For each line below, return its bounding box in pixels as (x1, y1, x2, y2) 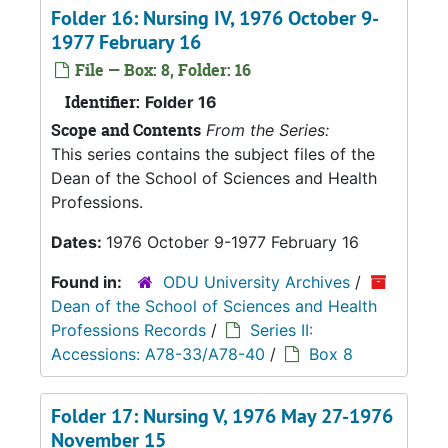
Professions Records (51, 320, 206, 340)
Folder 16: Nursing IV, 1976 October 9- (51, 5, 379, 31)
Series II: (250, 320, 313, 340)
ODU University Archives (163, 272, 350, 292)
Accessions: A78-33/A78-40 (51, 344, 265, 364)
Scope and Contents (51, 119, 201, 141)
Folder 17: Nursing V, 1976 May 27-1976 (51, 403, 393, 429)
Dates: (51, 232, 106, 252)
